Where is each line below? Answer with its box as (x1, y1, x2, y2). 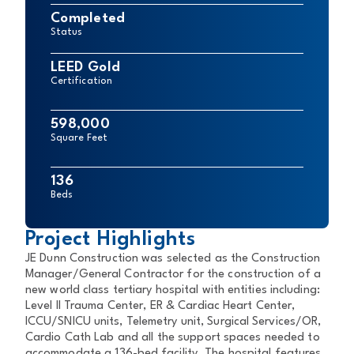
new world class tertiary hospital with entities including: (25, 284, 320, 296)
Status (51, 28, 83, 37)
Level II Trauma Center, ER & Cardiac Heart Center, (25, 300, 296, 312)
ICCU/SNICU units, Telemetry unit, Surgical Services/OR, (25, 316, 322, 328)
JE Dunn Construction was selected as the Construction (25, 253, 321, 265)
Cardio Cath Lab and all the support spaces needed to (25, 332, 320, 344)
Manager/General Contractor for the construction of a (25, 269, 322, 281)
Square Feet (51, 134, 107, 143)
